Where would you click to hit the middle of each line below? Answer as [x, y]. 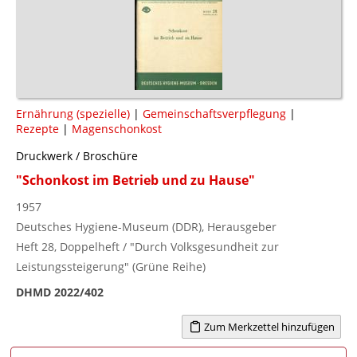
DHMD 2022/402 [60, 292]
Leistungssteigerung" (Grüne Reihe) [111, 266]
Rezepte [37, 128]
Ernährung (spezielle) [73, 113]
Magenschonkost [117, 128]
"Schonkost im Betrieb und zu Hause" [135, 180]
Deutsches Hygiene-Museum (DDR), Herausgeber [146, 226]
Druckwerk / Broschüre [77, 155]
